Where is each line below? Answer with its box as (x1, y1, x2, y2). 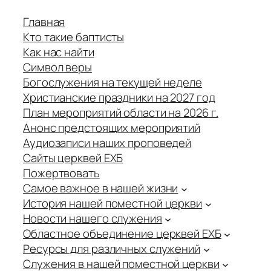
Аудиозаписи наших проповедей (23, 135, 192, 151)
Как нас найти (23, 44, 94, 60)
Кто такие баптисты (23, 29, 125, 45)
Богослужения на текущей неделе (23, 74, 202, 91)
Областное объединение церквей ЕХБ (23, 226, 221, 242)
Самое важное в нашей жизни (23, 180, 178, 197)
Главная (23, 14, 65, 30)
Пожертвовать (23, 165, 100, 181)
